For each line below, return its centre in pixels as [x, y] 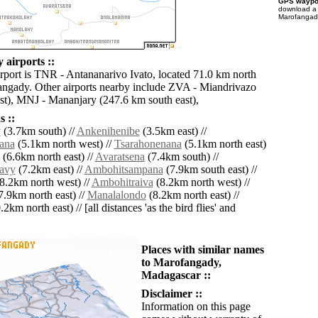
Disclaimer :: [171, 294]
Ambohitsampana [124, 170]
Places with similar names [202, 250]
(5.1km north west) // [64, 144]
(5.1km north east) [224, 144]
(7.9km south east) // [210, 170]
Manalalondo [116, 195]
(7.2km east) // [50, 170]
